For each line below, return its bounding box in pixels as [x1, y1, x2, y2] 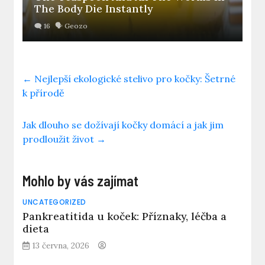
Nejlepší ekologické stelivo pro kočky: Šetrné [32, 73, 236, 85]
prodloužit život [22, 133, 97, 146]
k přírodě [22, 87, 65, 99]
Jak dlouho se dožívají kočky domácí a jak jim [22, 119, 224, 131]
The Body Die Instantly [34, 2, 153, 16]
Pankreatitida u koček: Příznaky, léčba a [22, 209, 227, 224]
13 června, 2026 [33, 240, 90, 251]
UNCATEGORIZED [22, 197, 86, 208]
